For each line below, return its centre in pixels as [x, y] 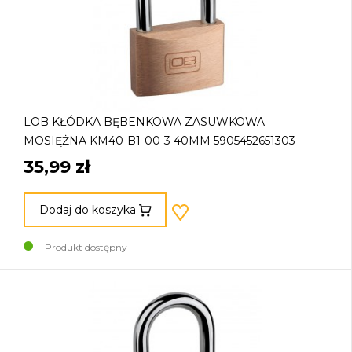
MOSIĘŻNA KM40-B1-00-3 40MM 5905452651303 [159, 140]
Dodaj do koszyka [87, 209]
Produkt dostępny [86, 247]
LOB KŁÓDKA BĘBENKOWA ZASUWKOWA [144, 121]
